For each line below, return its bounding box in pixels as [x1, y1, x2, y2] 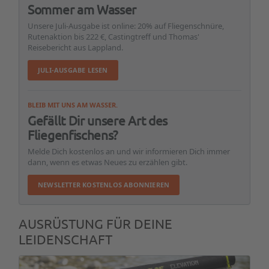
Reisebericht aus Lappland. [28, 42, 123, 53]
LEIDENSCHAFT [19, 231, 112, 247]
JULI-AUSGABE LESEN [38, 65, 108, 74]
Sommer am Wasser [28, 1, 137, 17]
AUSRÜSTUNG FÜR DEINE [19, 216, 172, 231]
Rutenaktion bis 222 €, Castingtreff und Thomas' [28, 31, 199, 42]
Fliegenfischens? [28, 127, 118, 142]
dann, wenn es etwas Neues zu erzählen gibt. [28, 157, 187, 168]
